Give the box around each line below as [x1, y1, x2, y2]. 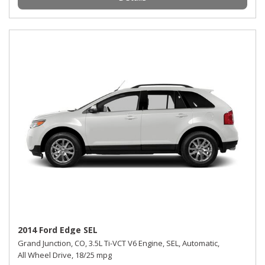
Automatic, [182, 238, 219, 248]
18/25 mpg [75, 250, 112, 260]
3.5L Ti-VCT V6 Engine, [89, 238, 164, 248]
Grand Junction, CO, [18, 238, 87, 248]
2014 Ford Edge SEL [18, 224, 98, 235]
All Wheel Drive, [18, 250, 73, 260]
